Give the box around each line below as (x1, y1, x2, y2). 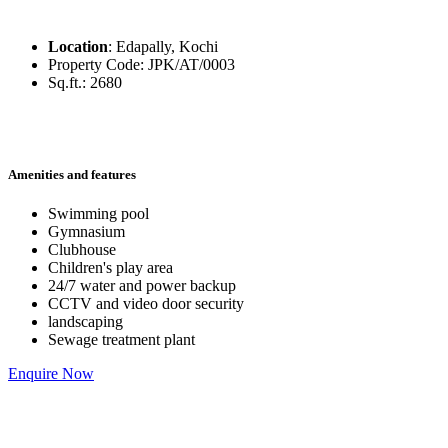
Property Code (48, 56, 140, 74)
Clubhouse (48, 240, 116, 258)
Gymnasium (48, 222, 125, 240)
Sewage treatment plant (48, 330, 195, 348)
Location (48, 38, 108, 56)
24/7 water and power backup (48, 276, 236, 294)
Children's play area (48, 258, 173, 276)
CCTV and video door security (48, 294, 244, 312)
